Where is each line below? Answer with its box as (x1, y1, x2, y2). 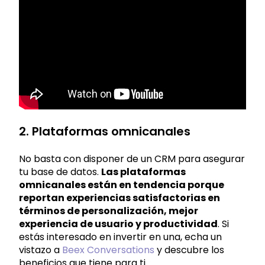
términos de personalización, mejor (19, 204, 198, 218)
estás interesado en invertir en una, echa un (19, 230, 222, 244)
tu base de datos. (19, 165, 101, 179)
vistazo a (19, 243, 62, 257)
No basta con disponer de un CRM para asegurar (19, 152, 245, 166)
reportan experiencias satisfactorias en (19, 191, 220, 205)
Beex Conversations (62, 243, 154, 257)
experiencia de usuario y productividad (19, 217, 218, 231)
